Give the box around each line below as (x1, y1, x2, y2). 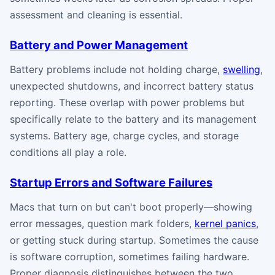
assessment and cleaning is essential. (10, 8, 182, 21)
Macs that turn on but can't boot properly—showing (10, 200, 252, 213)
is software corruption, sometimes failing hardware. (10, 250, 249, 263)
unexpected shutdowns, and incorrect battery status (10, 79, 254, 92)
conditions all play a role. (10, 145, 126, 158)
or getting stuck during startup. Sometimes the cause (10, 233, 258, 246)
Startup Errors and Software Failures (10, 175, 212, 189)
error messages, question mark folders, (10, 217, 195, 230)
